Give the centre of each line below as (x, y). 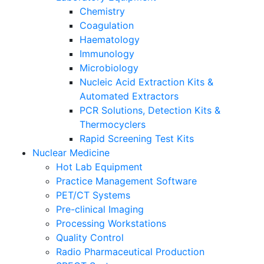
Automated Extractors (129, 96)
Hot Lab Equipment (99, 167)
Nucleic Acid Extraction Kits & (146, 82)
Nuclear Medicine (71, 153)
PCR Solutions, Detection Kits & (150, 110)
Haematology (110, 39)
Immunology (107, 54)
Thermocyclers (113, 124)
